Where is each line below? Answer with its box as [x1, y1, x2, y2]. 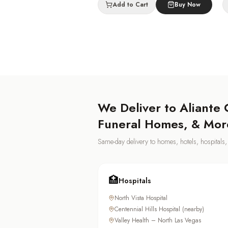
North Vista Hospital [115, 193, 167, 203]
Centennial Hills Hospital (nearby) [115, 205, 204, 214]
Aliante [180, 99, 220, 117]
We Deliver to [98, 99, 180, 117]
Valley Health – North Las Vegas [115, 216, 201, 225]
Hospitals [119, 176, 151, 186]
